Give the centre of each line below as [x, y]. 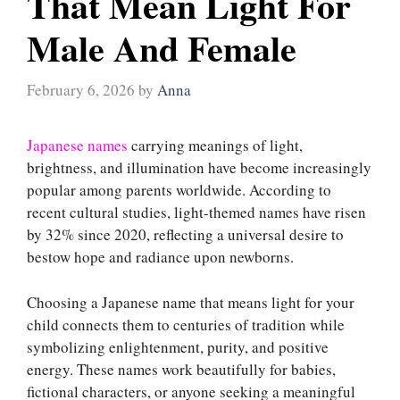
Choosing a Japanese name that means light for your [191, 302]
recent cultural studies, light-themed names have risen [196, 212]
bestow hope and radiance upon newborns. [160, 257]
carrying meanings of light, [217, 146]
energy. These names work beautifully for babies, [181, 369]
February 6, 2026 [81, 90]
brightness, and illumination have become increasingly [199, 168]
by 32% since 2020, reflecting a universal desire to [185, 235]
